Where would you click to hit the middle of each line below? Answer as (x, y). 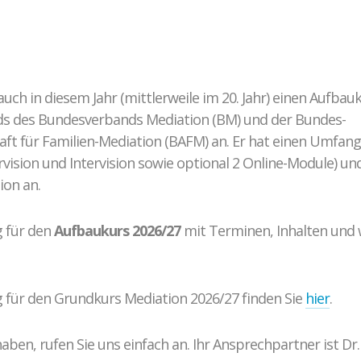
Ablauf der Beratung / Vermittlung (180, 21)
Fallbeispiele (180, 64)
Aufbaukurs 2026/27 (117, 230)
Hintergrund (180, 43)
